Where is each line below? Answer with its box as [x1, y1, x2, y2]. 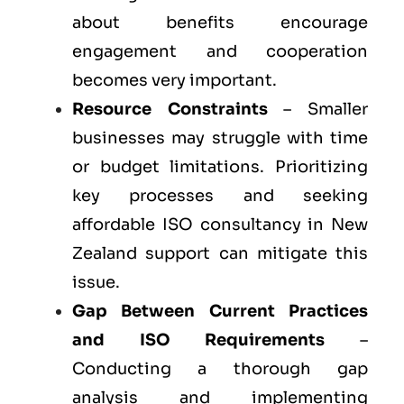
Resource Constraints [72, 99, 268, 120]
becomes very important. [72, 70, 277, 91]
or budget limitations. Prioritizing [72, 157, 368, 178]
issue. [72, 272, 120, 293]
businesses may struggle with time [72, 128, 368, 149]
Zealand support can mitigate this [72, 243, 368, 264]
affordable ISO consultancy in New [72, 215, 368, 235]
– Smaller [267, 99, 369, 120]
